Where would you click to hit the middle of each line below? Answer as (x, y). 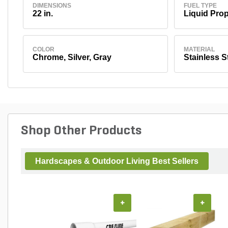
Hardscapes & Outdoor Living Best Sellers (117, 161)
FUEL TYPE (200, 5)
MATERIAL (199, 49)
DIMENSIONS (52, 5)
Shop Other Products (81, 131)
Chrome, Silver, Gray (72, 57)
